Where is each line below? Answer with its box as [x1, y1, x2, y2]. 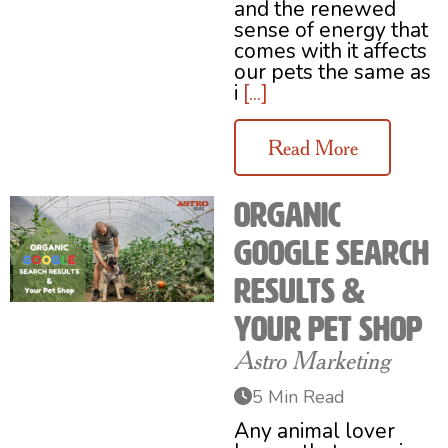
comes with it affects [234, 37, 427, 66]
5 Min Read [252, 384, 345, 409]
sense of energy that [234, 16, 428, 45]
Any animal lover [234, 416, 395, 445]
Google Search [234, 233, 429, 272]
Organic [234, 195, 341, 234]
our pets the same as [234, 58, 431, 87]
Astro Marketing [234, 344, 390, 375]
